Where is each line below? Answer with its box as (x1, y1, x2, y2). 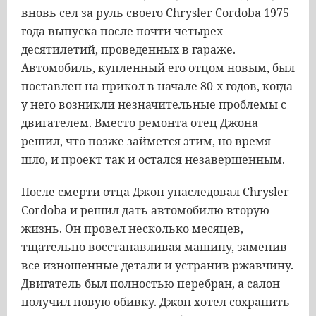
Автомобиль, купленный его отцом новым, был (21, 60, 295, 75)
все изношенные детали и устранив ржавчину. (21, 257, 293, 273)
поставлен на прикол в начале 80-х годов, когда (21, 78, 293, 94)
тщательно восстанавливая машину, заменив (21, 239, 287, 255)
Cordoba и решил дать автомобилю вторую (21, 202, 269, 218)
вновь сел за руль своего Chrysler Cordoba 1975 (21, 5, 289, 20)
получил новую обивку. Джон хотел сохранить (21, 294, 290, 310)
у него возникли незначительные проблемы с (21, 97, 286, 112)
